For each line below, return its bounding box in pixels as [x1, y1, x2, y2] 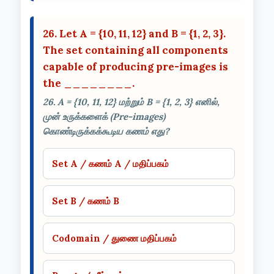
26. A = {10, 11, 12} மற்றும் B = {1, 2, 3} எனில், [43, 95, 220, 108]
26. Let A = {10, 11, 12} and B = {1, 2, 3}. [43, 26, 226, 40]
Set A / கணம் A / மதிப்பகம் [52, 157, 169, 169]
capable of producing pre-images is [43, 59, 228, 73]
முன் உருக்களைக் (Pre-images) [43, 110, 165, 122]
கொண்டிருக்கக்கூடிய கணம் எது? [43, 125, 169, 137]
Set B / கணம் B [52, 194, 119, 207]
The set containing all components [43, 43, 228, 57]
